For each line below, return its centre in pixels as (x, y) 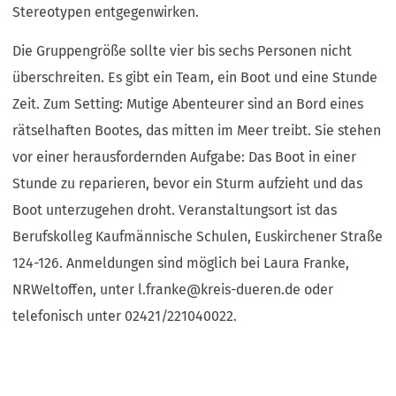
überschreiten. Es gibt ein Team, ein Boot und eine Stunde (195, 78)
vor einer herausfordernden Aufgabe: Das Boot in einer (185, 157)
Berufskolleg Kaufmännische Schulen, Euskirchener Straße (198, 237)
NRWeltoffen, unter (76, 290)
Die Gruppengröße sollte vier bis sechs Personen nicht (183, 51)
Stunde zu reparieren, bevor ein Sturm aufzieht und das (188, 184)
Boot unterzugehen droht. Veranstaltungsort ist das (175, 210)
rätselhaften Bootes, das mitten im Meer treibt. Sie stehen (197, 131)
